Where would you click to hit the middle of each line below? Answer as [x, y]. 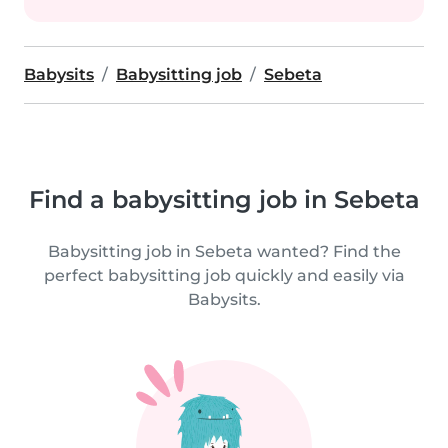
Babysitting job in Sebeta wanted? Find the [224, 251]
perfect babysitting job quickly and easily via [224, 275]
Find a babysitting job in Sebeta [224, 199]
